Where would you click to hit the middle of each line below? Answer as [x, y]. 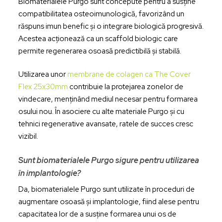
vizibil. [28, 137]
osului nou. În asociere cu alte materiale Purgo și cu [101, 112]
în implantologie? [49, 173]
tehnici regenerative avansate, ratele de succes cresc [106, 124]
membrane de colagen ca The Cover [129, 75]
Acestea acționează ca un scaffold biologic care [98, 38]
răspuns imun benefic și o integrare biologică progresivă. [111, 26]
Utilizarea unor [43, 75]
